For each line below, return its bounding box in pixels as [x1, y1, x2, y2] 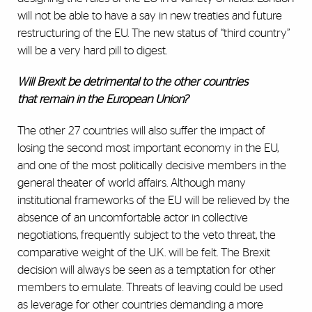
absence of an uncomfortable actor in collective [17, 212, 248, 224]
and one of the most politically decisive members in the [17, 159, 286, 172]
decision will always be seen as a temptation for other [17, 264, 276, 276]
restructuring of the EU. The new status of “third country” [17, 27, 290, 40]
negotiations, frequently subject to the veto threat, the [17, 229, 276, 242]
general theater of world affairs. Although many [17, 177, 246, 189]
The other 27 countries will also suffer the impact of [17, 125, 265, 137]
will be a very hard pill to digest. [17, 45, 206, 57]
